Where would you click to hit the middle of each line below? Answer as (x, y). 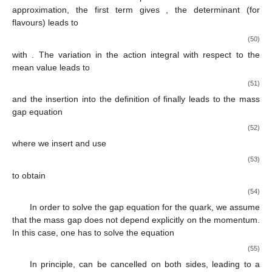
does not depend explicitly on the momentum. (172, 219)
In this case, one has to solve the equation (93, 232)
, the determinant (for (213, 10)
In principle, (54, 264)
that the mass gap (48, 219)
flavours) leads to (45, 23)
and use (91, 144)
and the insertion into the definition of (88, 99)
